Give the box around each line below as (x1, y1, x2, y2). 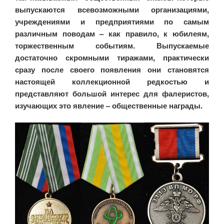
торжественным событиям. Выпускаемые (15, 39, 209, 51)
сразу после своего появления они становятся (15, 63, 209, 75)
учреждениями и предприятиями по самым (15, 15, 209, 27)
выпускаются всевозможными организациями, (15, 3, 209, 15)
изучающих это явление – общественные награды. (15, 99, 202, 111)
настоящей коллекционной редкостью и (15, 75, 209, 87)
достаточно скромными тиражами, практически (15, 51, 209, 63)
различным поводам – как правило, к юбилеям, (15, 27, 209, 39)
